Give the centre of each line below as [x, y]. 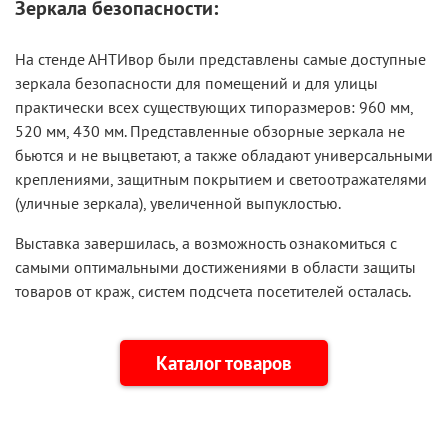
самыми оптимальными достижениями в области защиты [215, 267]
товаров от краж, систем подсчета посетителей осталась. [213, 291]
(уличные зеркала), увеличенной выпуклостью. [178, 203]
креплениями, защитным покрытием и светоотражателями [221, 179]
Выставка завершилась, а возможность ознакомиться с [206, 243]
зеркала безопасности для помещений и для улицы [196, 83]
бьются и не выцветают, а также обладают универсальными [224, 155]
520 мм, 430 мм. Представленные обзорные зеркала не [210, 131]
